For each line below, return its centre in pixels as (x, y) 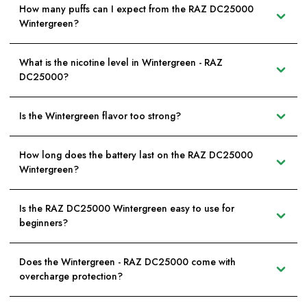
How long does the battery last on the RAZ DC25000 (136, 155)
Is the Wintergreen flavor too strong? (100, 116)
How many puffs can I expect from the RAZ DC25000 (136, 9)
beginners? (44, 223)
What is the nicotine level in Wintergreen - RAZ (121, 63)
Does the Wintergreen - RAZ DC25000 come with (127, 262)
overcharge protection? (71, 277)
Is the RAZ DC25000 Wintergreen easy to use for (127, 209)
